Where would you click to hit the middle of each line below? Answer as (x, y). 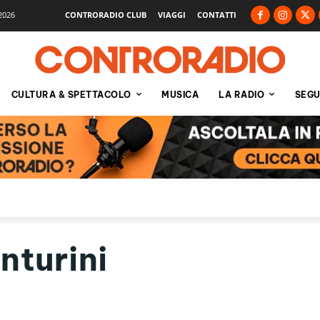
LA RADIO (241, 94)
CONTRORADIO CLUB (106, 14)
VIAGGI (172, 14)
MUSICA (180, 94)
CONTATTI (217, 14)
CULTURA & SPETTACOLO (71, 94)
